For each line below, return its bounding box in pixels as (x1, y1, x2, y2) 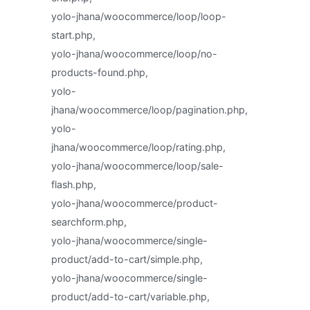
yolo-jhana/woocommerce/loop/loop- (51, 10, 226, 22)
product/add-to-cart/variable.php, (51, 291, 210, 302)
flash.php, (51, 179, 96, 190)
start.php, (51, 29, 95, 41)
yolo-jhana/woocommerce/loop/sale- (51, 160, 224, 172)
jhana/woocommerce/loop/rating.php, (51, 141, 226, 153)
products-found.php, (51, 66, 148, 78)
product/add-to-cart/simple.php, (51, 253, 203, 265)
